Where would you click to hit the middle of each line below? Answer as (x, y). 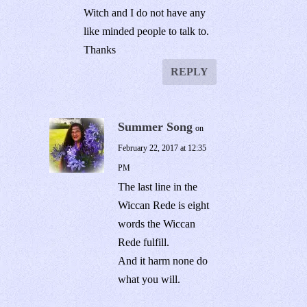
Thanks (100, 50)
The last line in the (158, 187)
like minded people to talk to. (147, 32)
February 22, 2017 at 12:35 (162, 148)
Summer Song (156, 127)
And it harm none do (163, 261)
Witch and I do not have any (145, 13)
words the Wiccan (157, 224)
